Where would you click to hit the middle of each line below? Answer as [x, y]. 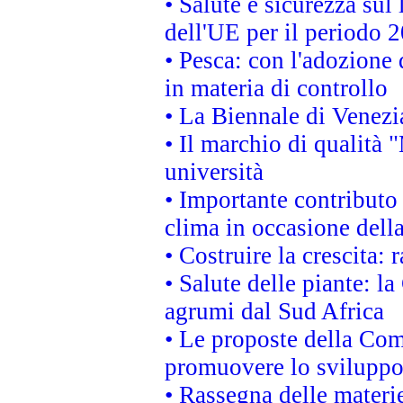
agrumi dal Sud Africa [274, 311]
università [214, 172]
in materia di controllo [276, 88]
